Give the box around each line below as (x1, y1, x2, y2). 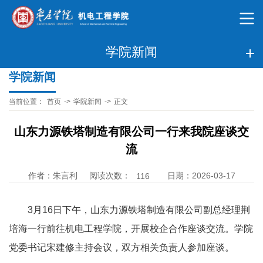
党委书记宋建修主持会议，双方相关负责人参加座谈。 (9, 242, 234, 252)
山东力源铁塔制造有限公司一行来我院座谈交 (14, 124, 249, 138)
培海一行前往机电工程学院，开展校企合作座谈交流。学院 (9, 223, 253, 234)
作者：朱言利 (28, 171, 77, 181)
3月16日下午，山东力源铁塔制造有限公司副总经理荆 (28, 204, 250, 215)
